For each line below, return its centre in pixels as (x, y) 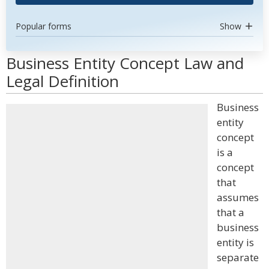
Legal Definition (62, 81)
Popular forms (44, 26)
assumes (238, 197)
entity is (235, 242)
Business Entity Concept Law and (125, 63)
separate (238, 257)
